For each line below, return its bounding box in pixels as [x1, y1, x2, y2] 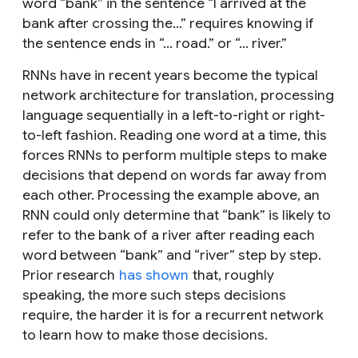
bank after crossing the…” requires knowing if [22, 14, 314, 32]
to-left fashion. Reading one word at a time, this [22, 125, 327, 144]
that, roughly [189, 265, 274, 284]
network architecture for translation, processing [22, 86, 334, 104]
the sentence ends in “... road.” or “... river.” [22, 34, 287, 52]
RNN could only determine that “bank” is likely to [22, 205, 331, 224]
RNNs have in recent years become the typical [22, 66, 318, 84]
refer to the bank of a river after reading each [22, 225, 315, 244]
